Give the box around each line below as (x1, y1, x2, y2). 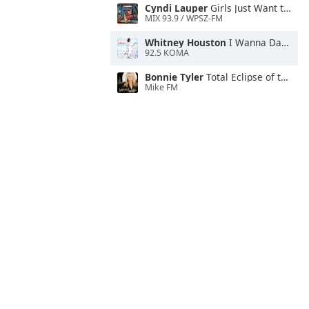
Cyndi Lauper (145, 1, 208, 14)
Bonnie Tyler (145, 70, 203, 83)
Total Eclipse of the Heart (203, 70, 281, 83)
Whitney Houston (145, 36, 226, 49)
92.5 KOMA (145, 47, 189, 59)
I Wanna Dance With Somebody (226, 36, 281, 49)
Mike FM (145, 81, 178, 94)
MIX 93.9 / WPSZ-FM (145, 12, 223, 25)
